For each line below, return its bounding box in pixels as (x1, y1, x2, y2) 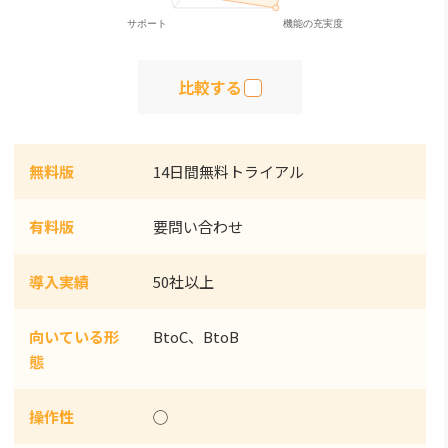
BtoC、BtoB (152, 326, 239, 347)
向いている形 (28, 326, 119, 347)
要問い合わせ (152, 216, 243, 237)
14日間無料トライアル (152, 161, 304, 182)
